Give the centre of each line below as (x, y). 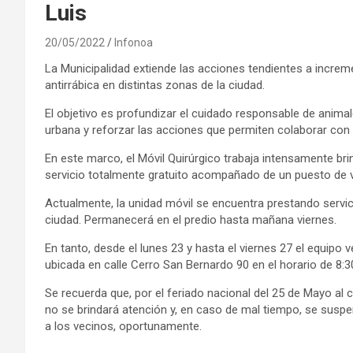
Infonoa (134, 42)
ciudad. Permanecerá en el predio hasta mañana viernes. (191, 219)
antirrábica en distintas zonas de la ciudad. (155, 85)
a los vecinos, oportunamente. (123, 326)
